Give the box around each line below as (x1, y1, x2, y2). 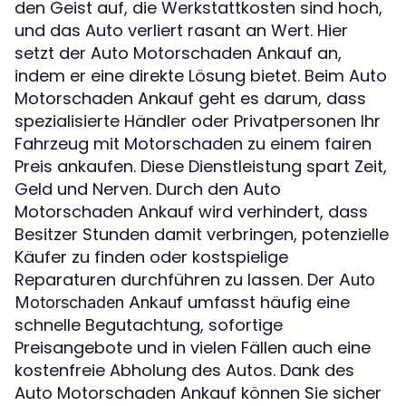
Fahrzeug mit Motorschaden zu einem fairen (14, 131, 372, 155)
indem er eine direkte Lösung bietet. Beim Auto (14, 63, 387, 87)
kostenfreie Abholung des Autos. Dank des (14, 358, 354, 382)
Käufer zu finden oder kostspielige (14, 245, 288, 268)
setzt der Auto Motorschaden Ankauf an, (14, 41, 342, 64)
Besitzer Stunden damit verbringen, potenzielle (14, 222, 389, 246)
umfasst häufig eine (183, 290, 350, 314)
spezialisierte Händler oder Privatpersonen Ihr (14, 109, 381, 132)
